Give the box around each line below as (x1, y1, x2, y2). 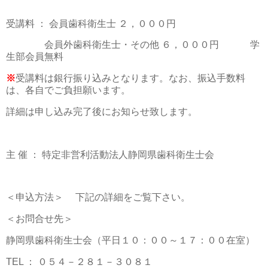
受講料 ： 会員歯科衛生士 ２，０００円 (6, 18, 178, 29)
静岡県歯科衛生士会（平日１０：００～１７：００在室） (6, 235, 255, 246)
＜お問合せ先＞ (6, 214, 73, 224)
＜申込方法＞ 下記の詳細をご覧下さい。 (6, 192, 190, 203)
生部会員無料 (6, 51, 63, 62)
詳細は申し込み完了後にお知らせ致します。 (6, 106, 197, 117)
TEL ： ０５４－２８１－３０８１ (6, 256, 155, 267)
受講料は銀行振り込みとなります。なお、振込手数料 (16, 73, 245, 84)
